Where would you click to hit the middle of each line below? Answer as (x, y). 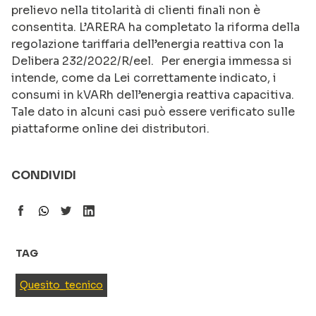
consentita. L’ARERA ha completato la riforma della (156, 27)
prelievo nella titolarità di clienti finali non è (136, 10)
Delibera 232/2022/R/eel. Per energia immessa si (152, 61)
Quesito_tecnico (61, 285)
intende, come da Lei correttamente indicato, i (144, 78)
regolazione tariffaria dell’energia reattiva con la (147, 44)
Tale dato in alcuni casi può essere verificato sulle (153, 112)
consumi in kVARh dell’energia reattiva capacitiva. (153, 95)
